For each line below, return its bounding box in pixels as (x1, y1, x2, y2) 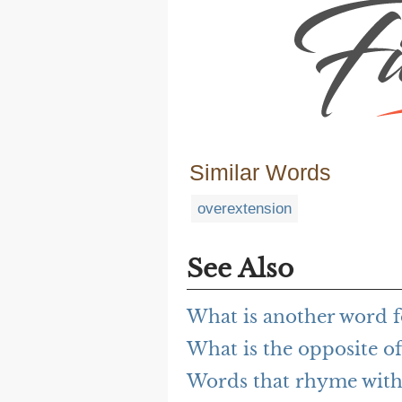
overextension (197, 200, 292, 218)
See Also (187, 253, 293, 285)
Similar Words (189, 160, 331, 186)
